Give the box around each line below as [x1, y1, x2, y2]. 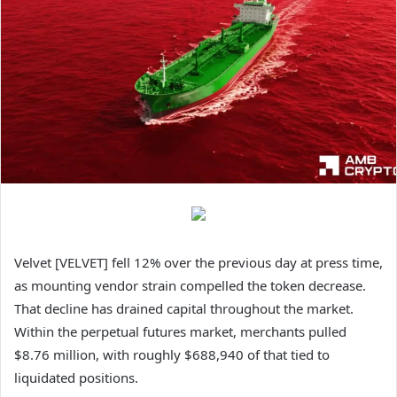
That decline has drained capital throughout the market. [14, 299, 354, 317]
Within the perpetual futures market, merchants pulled [14, 322, 346, 340]
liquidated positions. [14, 368, 138, 386]
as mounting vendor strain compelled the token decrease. [14, 276, 366, 294]
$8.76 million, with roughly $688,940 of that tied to [14, 345, 330, 363]
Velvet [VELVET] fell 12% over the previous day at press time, [14, 253, 383, 271]
